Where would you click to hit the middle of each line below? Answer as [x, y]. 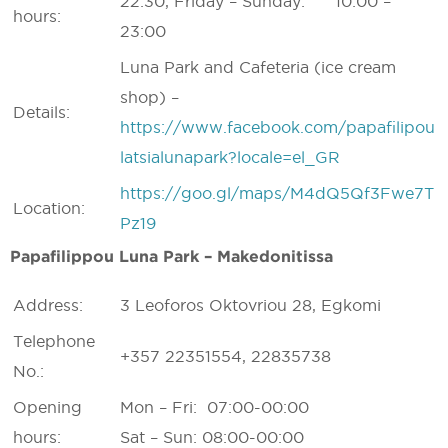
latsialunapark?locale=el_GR [230, 157]
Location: [49, 208]
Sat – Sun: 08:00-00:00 [212, 437]
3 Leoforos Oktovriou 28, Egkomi [250, 305]
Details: [41, 112]
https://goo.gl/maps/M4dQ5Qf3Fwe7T [277, 193]
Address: [48, 305]
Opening [47, 407]
